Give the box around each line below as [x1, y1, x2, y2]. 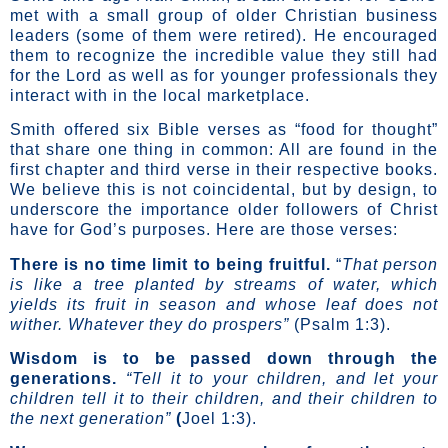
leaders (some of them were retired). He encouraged [10, 26, 438, 44]
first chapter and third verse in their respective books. [10, 161, 438, 179]
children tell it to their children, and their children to [10, 389, 438, 407]
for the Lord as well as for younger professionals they [10, 66, 438, 84]
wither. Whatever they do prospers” [10, 315, 289, 333]
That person [341, 255, 439, 273]
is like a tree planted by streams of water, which [10, 275, 438, 293]
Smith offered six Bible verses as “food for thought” [10, 121, 438, 139]
